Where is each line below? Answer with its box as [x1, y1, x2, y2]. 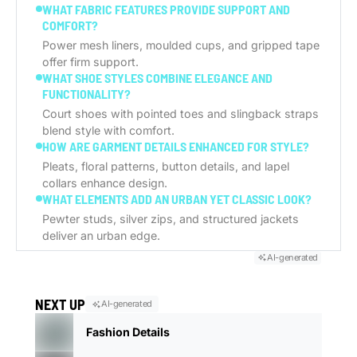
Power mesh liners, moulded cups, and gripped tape [42, 37, 320, 52]
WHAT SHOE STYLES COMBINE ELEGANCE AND [42, 69, 273, 85]
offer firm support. [42, 54, 139, 69]
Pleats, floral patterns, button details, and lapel [42, 159, 289, 173]
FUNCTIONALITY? [42, 85, 131, 101]
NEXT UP [35, 295, 85, 313]
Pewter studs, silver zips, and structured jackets [42, 211, 299, 226]
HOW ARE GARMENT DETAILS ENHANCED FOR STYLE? [42, 138, 309, 154]
